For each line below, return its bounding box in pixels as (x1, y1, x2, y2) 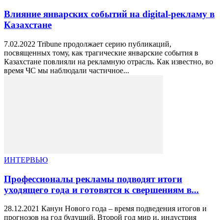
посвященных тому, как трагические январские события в (4, 48, 198, 57)
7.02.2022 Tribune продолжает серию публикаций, (4, 39, 171, 48)
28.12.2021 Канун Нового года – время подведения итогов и (4, 204, 207, 213)
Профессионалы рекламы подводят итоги (4, 173, 182, 184)
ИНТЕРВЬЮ (4, 155, 48, 164)
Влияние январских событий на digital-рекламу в (4, 9, 215, 20)
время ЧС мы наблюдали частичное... (4, 66, 129, 75)
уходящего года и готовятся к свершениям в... (4, 184, 199, 195)
